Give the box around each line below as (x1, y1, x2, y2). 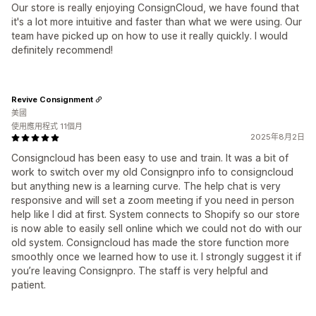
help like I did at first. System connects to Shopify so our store (11, 208, 300, 221)
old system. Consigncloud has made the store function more (11, 236, 289, 249)
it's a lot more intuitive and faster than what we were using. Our (11, 16, 302, 28)
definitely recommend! (11, 44, 113, 56)
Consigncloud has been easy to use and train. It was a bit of (11, 152, 288, 164)
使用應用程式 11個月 (11, 121, 83, 132)
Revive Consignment (11, 94, 93, 104)
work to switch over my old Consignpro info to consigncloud (11, 166, 293, 178)
